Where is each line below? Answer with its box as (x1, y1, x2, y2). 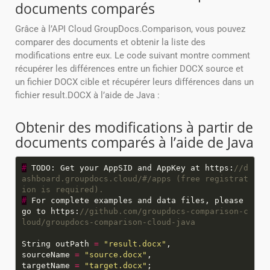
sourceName (21, 250, 75, 259)
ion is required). (21, 184, 104, 194)
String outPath (21, 239, 94, 248)
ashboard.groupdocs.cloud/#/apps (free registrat (21, 174, 248, 183)
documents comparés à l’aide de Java (15, 133, 254, 152)
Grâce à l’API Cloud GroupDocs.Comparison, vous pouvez (15, 24, 245, 35)
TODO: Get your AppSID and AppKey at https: (26, 163, 234, 172)
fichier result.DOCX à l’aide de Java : (15, 90, 160, 101)
